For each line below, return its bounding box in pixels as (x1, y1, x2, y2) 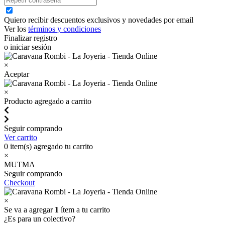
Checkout (4, 178, 35, 187)
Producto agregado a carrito (4, 97, 91, 105)
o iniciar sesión (4, 43, 51, 51)
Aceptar (4, 70, 29, 78)
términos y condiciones (28, 25, 101, 33)
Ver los (4, 25, 28, 33)
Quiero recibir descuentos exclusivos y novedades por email (4, 16, 193, 24)
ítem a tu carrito (59, 205, 110, 214)
